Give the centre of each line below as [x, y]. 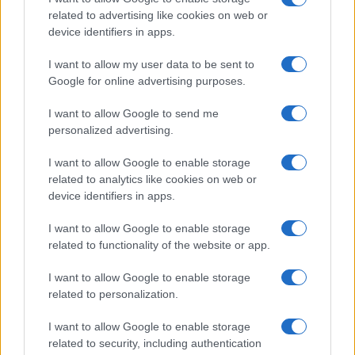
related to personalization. [113, 294]
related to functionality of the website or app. [159, 245]
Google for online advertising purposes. [147, 81]
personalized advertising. [111, 130]
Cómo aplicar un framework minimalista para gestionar [158, 252]
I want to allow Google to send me [134, 113]
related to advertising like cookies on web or [158, 15]
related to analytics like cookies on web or [153, 179]
